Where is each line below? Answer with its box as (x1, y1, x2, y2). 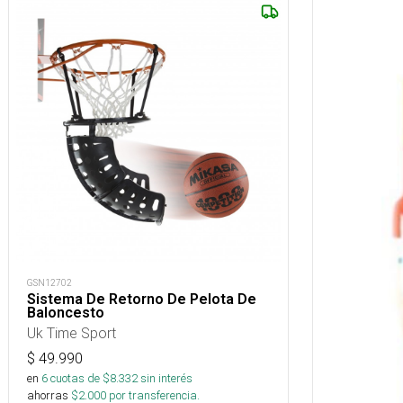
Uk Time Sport (27, 324, 116, 342)
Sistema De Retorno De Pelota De (27, 291, 256, 308)
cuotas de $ (48, 371, 110, 386)
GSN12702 (27, 277, 72, 289)
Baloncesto (27, 304, 104, 321)
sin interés (140, 371, 193, 386)
